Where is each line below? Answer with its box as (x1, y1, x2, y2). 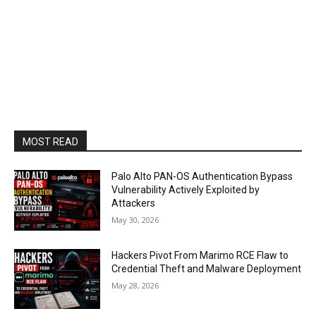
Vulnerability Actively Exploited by (111, 184, 260, 195)
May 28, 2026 (111, 279, 159, 291)
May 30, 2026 (111, 214, 159, 225)
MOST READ (23, 136, 78, 147)
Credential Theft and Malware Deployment (111, 262, 302, 274)
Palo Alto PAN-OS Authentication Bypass (111, 171, 293, 182)
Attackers (111, 197, 156, 209)
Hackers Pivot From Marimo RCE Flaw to (111, 249, 289, 261)
